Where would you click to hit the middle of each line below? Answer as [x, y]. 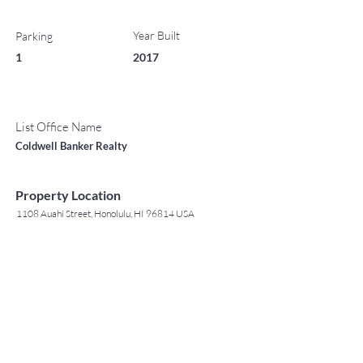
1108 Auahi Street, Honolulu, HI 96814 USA [105, 214]
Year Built [156, 35]
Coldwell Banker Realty [71, 146]
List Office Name [59, 127]
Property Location [68, 195]
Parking [34, 36]
